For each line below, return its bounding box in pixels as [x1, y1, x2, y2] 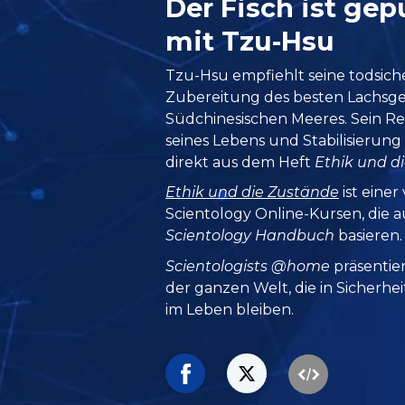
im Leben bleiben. [165, 300, 295, 318]
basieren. [334, 227, 403, 245]
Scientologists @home [165, 257, 331, 275]
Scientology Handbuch [165, 227, 335, 245]
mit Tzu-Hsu [165, 24, 335, 57]
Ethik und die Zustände [165, 184, 340, 202]
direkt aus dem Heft [165, 153, 316, 171]
